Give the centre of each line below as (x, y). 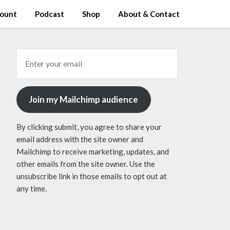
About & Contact (149, 14)
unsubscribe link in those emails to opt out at (91, 176)
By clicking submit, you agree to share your (89, 127)
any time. (31, 188)
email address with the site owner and (80, 139)
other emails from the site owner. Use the (85, 164)
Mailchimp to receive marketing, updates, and (92, 151)
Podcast (50, 14)
